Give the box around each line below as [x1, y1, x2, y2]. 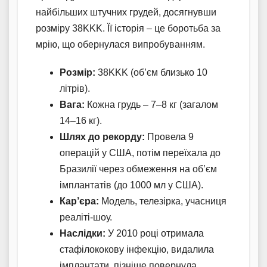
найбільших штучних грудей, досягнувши [36, 7, 216, 18]
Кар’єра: [60, 196, 99, 207]
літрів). [60, 83, 90, 94]
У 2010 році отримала [105, 228, 204, 239]
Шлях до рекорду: [60, 132, 145, 142]
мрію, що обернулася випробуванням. [36, 39, 205, 50]
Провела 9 [145, 132, 194, 142]
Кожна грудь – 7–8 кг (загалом [85, 100, 218, 110]
